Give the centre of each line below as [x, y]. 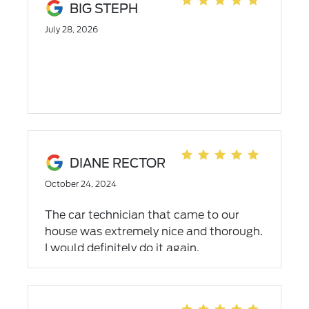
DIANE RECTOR [117, 163]
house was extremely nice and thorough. [153, 231]
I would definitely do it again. [122, 248]
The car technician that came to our [142, 215]
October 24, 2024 [80, 184]
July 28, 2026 [71, 29]
